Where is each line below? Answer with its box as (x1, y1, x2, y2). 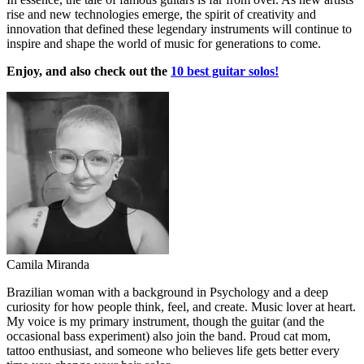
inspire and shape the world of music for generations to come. (6, 36, 321, 50)
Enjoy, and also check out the (6, 63, 171, 78)
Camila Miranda (6, 257, 89, 271)
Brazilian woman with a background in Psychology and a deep (6, 284, 328, 299)
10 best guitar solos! (171, 63, 279, 78)
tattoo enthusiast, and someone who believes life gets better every (6, 343, 340, 357)
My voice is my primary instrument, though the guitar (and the (6, 314, 324, 328)
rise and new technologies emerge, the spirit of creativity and (6, 6, 316, 21)
